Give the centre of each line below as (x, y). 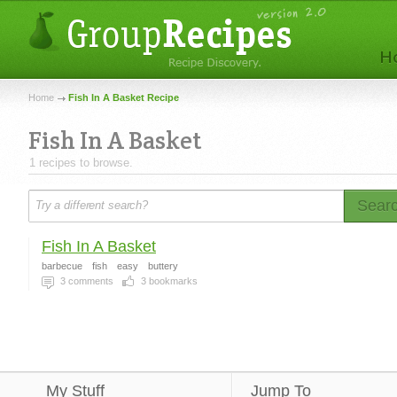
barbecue (62, 266)
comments (90, 281)
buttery (163, 266)
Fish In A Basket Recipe (124, 97)
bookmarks (172, 281)
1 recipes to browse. (81, 163)
